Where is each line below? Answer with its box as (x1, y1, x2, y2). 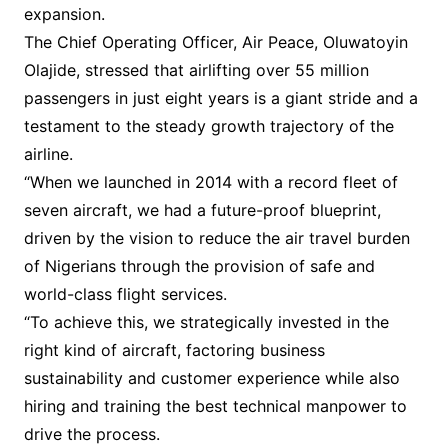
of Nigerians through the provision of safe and (23, 255, 375, 276)
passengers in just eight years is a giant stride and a (23, 87, 418, 108)
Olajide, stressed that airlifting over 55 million (23, 59, 369, 80)
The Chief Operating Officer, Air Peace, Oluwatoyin (23, 31, 408, 52)
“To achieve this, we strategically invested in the (23, 311, 389, 332)
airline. (23, 143, 73, 164)
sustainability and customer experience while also (23, 367, 400, 388)
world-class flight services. (23, 283, 227, 304)
